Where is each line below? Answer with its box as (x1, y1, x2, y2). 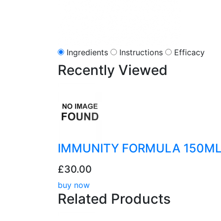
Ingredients (67, 47, 108, 57)
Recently (58, 62, 118, 78)
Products (111, 190, 171, 207)
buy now (58, 180, 90, 190)
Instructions (119, 47, 163, 57)
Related (58, 190, 111, 207)
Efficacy (174, 47, 205, 57)
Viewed (118, 62, 168, 78)
